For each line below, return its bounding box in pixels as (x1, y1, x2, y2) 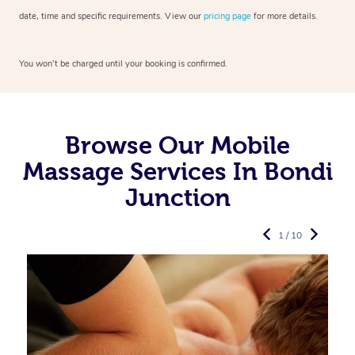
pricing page (204, 10, 251, 23)
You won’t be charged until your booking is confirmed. (19, 58, 227, 71)
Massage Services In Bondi (22, 158, 333, 185)
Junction (124, 184, 231, 212)
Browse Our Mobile (65, 132, 290, 159)
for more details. (251, 10, 318, 23)
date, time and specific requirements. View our (19, 10, 204, 23)
